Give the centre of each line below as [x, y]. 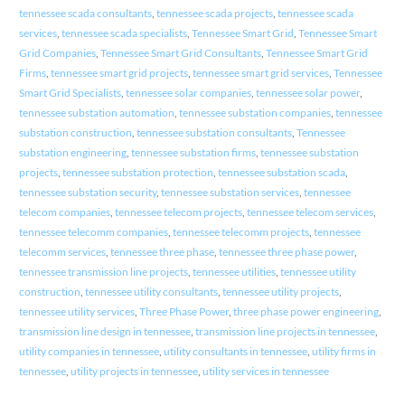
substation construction [75, 133]
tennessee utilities [234, 272]
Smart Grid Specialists [70, 93]
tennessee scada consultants [85, 14]
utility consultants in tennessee [235, 352]
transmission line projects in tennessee [285, 332]
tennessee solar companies [188, 93]
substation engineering [72, 153]
